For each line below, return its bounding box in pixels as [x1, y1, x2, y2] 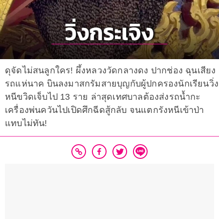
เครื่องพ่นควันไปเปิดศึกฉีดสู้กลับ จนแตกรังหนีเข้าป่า [5, 105, 204, 115]
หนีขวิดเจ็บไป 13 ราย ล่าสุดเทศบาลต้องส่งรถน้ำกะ [5, 92, 201, 102]
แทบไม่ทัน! [5, 118, 47, 129]
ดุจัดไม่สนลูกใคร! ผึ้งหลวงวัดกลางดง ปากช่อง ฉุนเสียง [5, 66, 216, 76]
